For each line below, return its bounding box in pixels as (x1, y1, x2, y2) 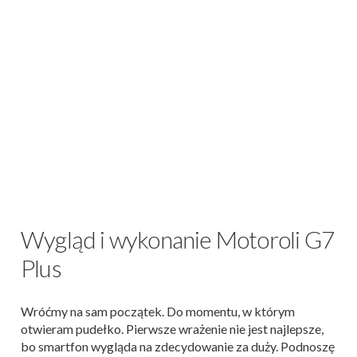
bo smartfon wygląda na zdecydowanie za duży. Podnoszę (21, 339, 335, 354)
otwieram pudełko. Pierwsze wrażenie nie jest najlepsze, (21, 321, 324, 336)
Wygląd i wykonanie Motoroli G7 (21, 225, 335, 253)
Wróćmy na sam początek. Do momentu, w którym (21, 304, 295, 319)
